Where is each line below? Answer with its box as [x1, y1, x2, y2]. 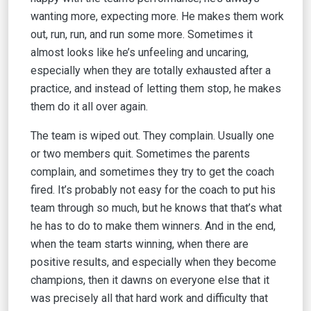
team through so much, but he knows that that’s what [31, 201, 282, 215]
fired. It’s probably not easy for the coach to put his [31, 183, 276, 196]
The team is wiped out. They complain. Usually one [31, 129, 274, 142]
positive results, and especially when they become [31, 255, 276, 269]
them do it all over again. [31, 100, 148, 113]
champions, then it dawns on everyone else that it [31, 274, 269, 287]
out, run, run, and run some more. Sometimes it [31, 28, 253, 41]
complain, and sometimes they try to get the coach [31, 165, 274, 178]
